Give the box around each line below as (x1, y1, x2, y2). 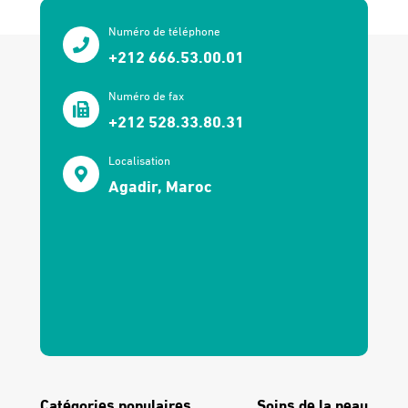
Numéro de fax (108, 86, 184, 105)
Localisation (108, 150, 170, 169)
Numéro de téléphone (108, 21, 220, 40)
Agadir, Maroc (108, 172, 212, 198)
